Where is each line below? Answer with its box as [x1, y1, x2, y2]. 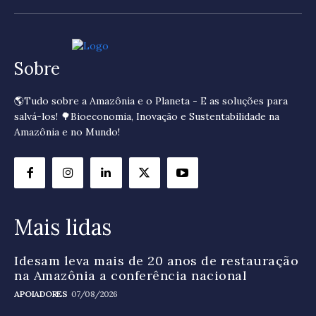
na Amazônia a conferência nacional [14, 267, 247, 284]
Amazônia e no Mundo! [14, 126, 120, 139]
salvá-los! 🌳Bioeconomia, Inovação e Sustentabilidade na [14, 110, 279, 123]
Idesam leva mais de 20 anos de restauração [14, 253, 298, 269]
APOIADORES [14, 288, 67, 300]
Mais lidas [14, 214, 111, 241]
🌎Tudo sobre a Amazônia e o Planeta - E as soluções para [14, 95, 288, 108]
